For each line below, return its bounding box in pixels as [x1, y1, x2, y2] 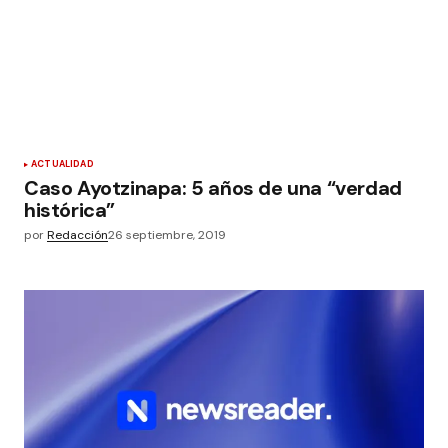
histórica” [24, 197, 115, 223]
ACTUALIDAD [31, 158, 94, 170]
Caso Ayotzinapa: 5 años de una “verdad [24, 175, 402, 201]
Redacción [47, 227, 108, 243]
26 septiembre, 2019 [108, 227, 226, 243]
